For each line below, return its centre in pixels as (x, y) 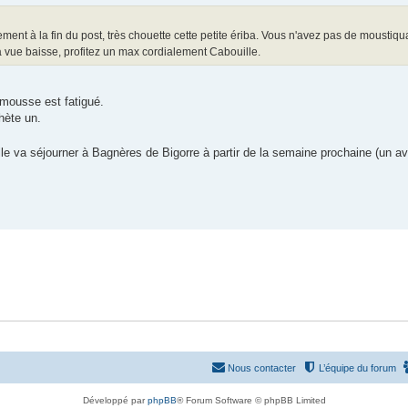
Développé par (115, 401)
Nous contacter (262, 368)
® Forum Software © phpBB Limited (251, 401)
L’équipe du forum (357, 368)
